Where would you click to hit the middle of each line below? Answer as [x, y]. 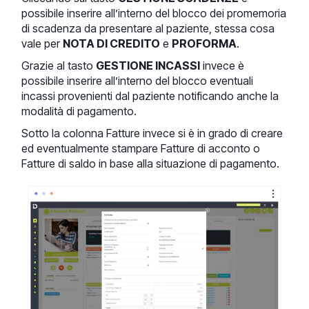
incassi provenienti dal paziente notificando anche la [150, 96]
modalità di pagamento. [79, 111]
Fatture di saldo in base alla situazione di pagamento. [151, 163]
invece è [222, 65]
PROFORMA [205, 43]
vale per [42, 43]
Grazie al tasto [59, 65]
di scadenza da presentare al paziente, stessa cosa [148, 28]
